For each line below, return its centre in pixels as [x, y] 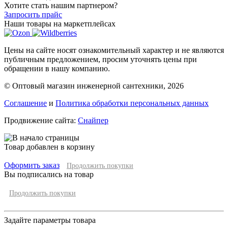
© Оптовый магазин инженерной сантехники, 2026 [94, 85]
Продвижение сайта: [41, 120]
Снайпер [93, 120]
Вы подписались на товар [49, 174]
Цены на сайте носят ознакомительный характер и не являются [114, 50]
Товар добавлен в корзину [49, 147]
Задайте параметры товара [50, 220]
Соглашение [25, 103]
